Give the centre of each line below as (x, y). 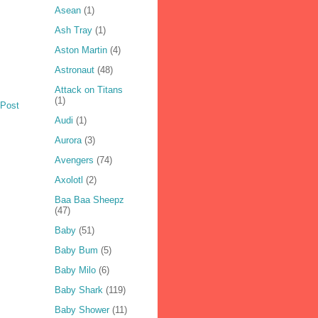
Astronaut (74, 70)
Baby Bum (76, 251)
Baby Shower (82, 310)
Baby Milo (75, 270)
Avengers (74, 160)
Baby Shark (78, 290)
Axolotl (68, 180)
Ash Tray (73, 31)
